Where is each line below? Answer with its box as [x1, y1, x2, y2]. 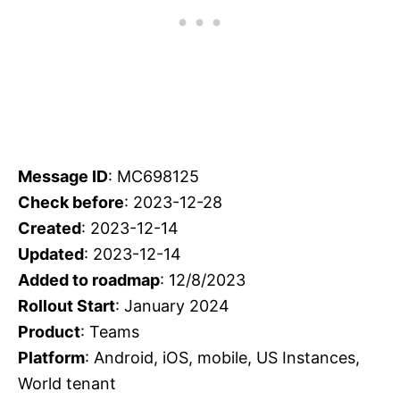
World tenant [18, 374, 116, 394]
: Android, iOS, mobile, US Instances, [85, 348, 360, 368]
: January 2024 [115, 296, 229, 316]
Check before [18, 193, 124, 212]
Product [18, 322, 80, 342]
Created [18, 219, 81, 238]
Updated [18, 245, 84, 264]
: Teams [80, 322, 139, 342]
